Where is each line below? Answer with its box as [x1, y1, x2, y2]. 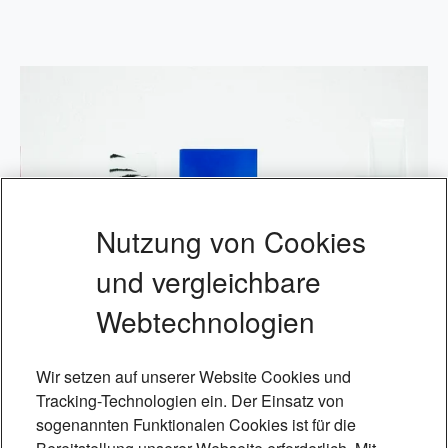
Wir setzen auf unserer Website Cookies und [36, 365, 351, 388]
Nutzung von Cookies [96, 221, 366, 261]
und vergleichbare [96, 261, 321, 301]
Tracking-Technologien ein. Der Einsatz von [36, 389, 344, 412]
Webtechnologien [96, 301, 315, 341]
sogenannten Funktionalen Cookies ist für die [36, 413, 356, 436]
